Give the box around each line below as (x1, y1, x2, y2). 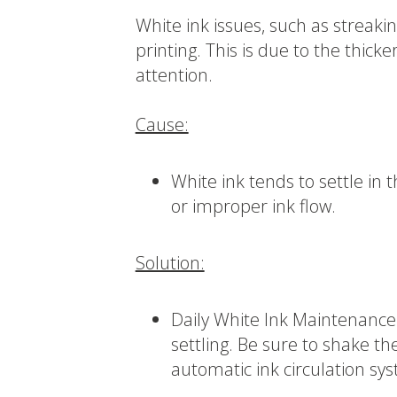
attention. (135, 63, 213, 88)
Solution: (135, 251, 205, 276)
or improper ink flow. (170, 194, 336, 219)
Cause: (135, 113, 189, 137)
